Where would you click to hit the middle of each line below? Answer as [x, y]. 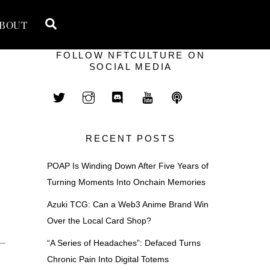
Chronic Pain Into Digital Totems [108, 260]
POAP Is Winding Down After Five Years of [127, 166]
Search [75, 23]
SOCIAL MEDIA [130, 67]
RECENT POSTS [131, 139]
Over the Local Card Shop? [99, 221]
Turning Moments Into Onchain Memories [126, 182]
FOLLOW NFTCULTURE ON [131, 55]
